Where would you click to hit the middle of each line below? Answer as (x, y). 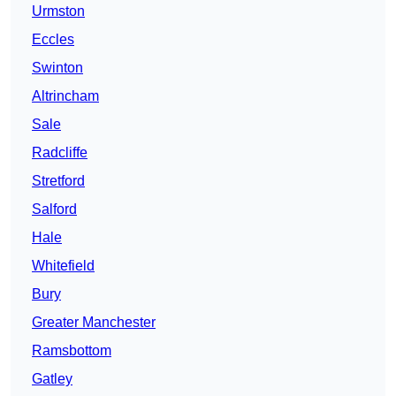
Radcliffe (60, 153)
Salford (54, 209)
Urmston (58, 11)
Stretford (58, 181)
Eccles (53, 40)
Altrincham (65, 96)
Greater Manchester (94, 323)
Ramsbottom (72, 351)
